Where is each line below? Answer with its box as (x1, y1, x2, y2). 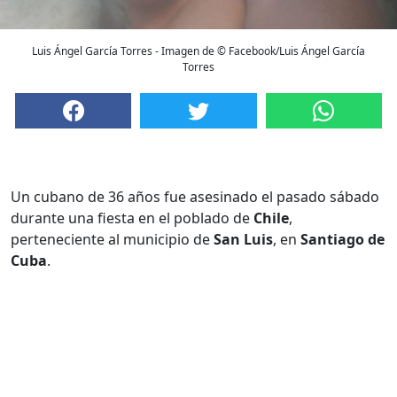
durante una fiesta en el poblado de (11, 208, 253, 229)
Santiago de (300, 230, 385, 250)
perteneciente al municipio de (11, 230, 214, 250)
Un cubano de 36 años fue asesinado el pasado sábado (11, 187, 379, 207)
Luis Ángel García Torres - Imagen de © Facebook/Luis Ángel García (32, 43, 365, 59)
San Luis (214, 230, 273, 250)
